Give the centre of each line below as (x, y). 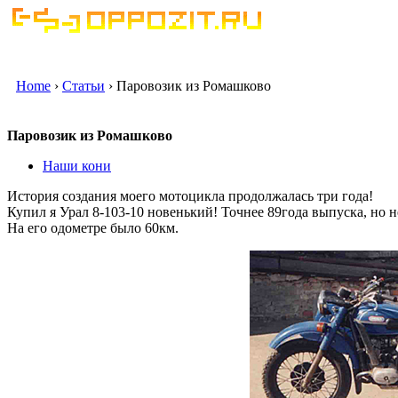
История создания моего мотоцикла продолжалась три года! (190, 195)
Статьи (84, 86)
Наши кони (77, 165)
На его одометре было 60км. (93, 227)
